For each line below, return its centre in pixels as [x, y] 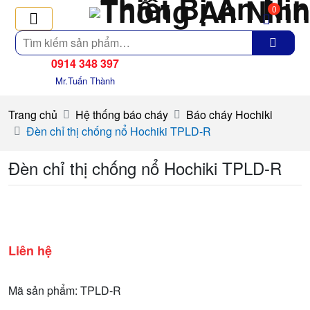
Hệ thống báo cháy [122, 115]
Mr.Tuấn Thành [85, 81]
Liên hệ [30, 250]
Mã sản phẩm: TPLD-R [65, 290]
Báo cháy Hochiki [229, 115]
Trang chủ [33, 115]
